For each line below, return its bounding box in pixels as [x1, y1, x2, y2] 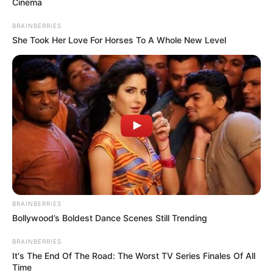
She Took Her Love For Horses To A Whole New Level [12, 35, 226, 46]
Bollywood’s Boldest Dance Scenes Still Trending [12, 213, 207, 224]
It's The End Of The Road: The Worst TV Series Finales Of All [12, 250, 255, 261]
